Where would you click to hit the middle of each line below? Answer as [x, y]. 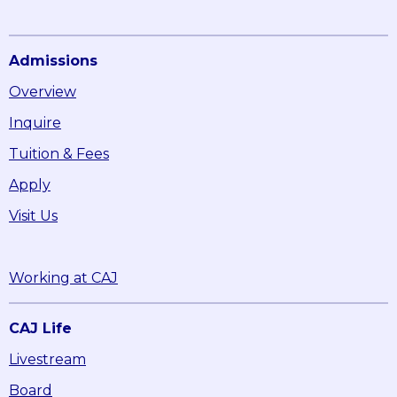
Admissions [53, 61]
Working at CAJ [63, 278]
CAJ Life [40, 329]
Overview [43, 92]
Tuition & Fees [59, 154]
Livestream [47, 360]
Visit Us [33, 216]
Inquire [35, 123]
